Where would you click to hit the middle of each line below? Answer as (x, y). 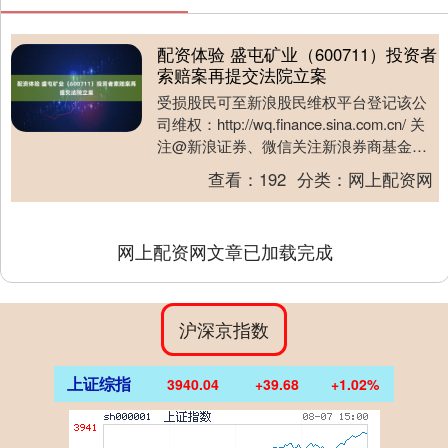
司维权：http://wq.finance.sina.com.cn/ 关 (290, 124)
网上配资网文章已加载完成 (225, 251)
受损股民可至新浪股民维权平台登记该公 (291, 102)
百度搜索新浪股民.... (224, 168)
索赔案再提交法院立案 (241, 75)
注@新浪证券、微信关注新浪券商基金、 (291, 146)
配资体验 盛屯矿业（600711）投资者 (296, 54)
